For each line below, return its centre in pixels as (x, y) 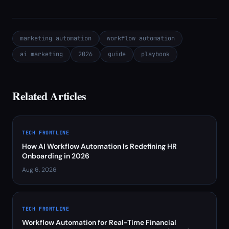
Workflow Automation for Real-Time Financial (99, 222)
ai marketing (41, 54)
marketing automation (56, 38)
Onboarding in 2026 (56, 156)
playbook (155, 54)
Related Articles (49, 96)
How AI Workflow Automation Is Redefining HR (99, 146)
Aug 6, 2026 (39, 170)
